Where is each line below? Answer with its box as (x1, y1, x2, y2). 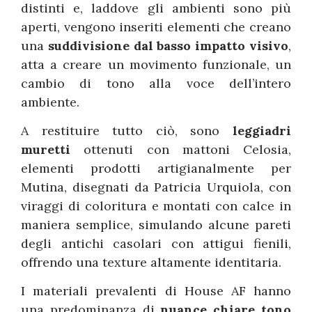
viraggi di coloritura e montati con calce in (21, 197, 291, 214)
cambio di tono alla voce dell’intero (21, 75, 291, 91)
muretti (21, 141, 70, 157)
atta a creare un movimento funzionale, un (21, 56, 291, 72)
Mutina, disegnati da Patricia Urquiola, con (21, 178, 291, 195)
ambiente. (21, 93, 79, 110)
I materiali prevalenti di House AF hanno (21, 283, 291, 299)
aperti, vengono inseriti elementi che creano (21, 18, 291, 35)
